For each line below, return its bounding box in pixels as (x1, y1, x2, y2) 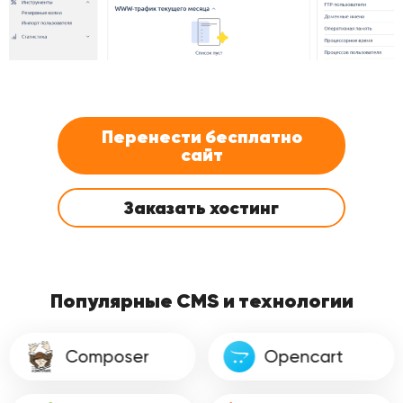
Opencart (264, 345, 344, 367)
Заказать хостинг (124, 195, 279, 219)
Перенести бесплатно (101, 124, 302, 148)
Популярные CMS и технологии (49, 287, 354, 313)
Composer (65, 345, 148, 367)
